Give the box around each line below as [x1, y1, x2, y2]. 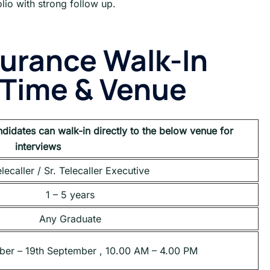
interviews [14, 140, 61, 153]
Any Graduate [39, 213, 101, 225]
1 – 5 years [46, 189, 95, 201]
